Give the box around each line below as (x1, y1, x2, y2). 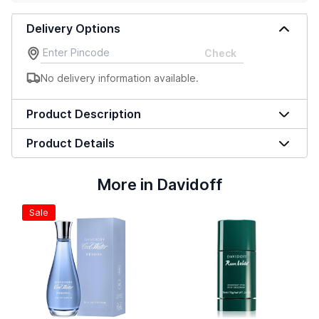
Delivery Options (26, 21, 120, 36)
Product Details (26, 136, 115, 150)
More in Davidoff (97, 175, 222, 194)
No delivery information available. (41, 71, 199, 84)
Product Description (26, 107, 141, 121)
